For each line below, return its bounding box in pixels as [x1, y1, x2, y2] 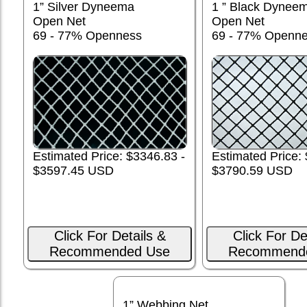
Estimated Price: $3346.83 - [33, 149, 185, 164]
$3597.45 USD [33, 164, 114, 178]
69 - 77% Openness [33, 29, 142, 43]
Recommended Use [49, 244, 170, 260]
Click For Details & [53, 228, 166, 244]
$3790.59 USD [212, 163, 293, 177]
